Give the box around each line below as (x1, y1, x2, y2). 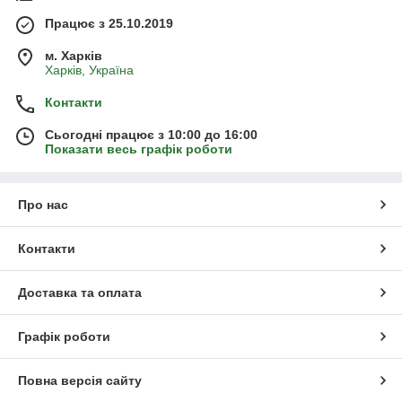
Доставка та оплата (18, 285, 142, 301)
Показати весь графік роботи (45, 142, 232, 157)
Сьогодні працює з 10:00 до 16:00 (45, 127, 258, 143)
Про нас (18, 197, 68, 213)
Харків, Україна (45, 63, 134, 78)
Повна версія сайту (18, 373, 142, 389)
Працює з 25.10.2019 (45, 16, 173, 31)
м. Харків (45, 48, 102, 64)
